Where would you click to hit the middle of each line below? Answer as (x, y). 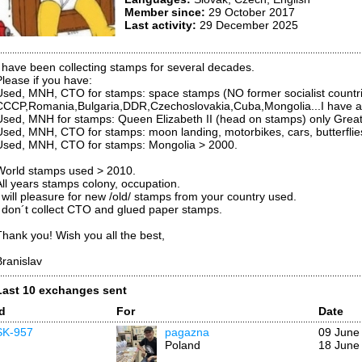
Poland (183, 345)
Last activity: (160, 25)
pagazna (187, 332)
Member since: (165, 12)
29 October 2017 (250, 12)
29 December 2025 (247, 25)
